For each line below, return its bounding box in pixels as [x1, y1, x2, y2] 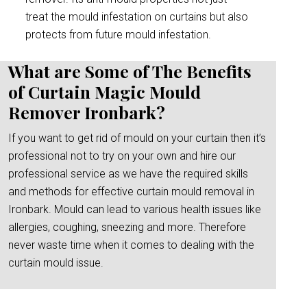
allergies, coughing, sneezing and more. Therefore [8, 221, 246, 234]
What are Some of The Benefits [8, 60, 251, 82]
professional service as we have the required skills [8, 167, 248, 180]
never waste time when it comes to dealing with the [8, 238, 254, 251]
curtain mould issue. [8, 256, 103, 269]
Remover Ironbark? [8, 101, 165, 123]
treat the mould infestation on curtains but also [25, 10, 248, 23]
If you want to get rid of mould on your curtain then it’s [8, 132, 266, 145]
